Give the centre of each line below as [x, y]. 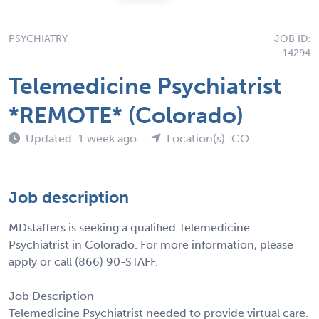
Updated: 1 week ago [83, 138]
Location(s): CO [208, 138]
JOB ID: [292, 38]
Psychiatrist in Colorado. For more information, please [151, 244]
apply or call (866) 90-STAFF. [83, 261]
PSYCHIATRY [38, 38]
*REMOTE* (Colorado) [126, 115]
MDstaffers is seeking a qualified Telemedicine [129, 227]
